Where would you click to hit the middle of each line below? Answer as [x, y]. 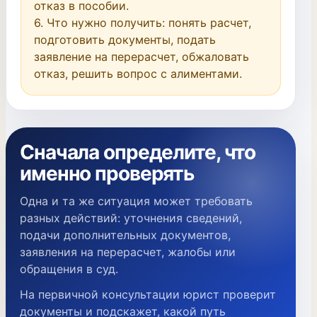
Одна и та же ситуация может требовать [136, 201]
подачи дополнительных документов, [125, 235]
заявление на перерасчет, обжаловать [142, 57]
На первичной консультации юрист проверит [148, 294]
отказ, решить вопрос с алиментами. [138, 74]
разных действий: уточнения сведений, [131, 218]
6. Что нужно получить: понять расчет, [143, 23]
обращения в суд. [69, 269]
